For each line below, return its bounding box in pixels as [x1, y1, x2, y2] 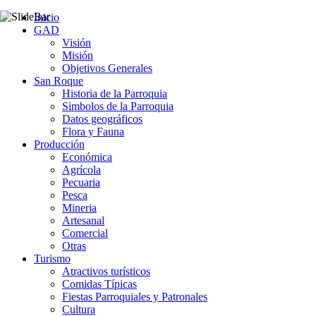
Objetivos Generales [62, 62, 152, 74]
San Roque [34, 75, 83, 87]
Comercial [62, 227, 108, 239]
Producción [34, 138, 85, 150]
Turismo [34, 253, 71, 265]
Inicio [34, 11, 59, 23]
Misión [62, 49, 93, 61]
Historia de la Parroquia [62, 87, 167, 99]
